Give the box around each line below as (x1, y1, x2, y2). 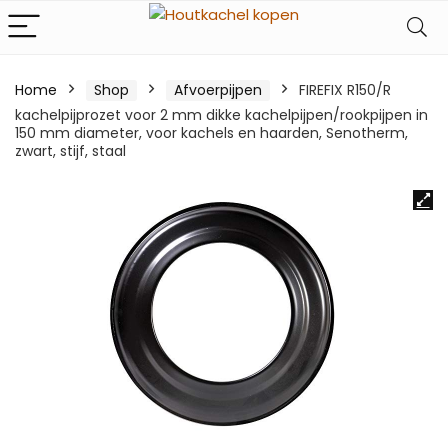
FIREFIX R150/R (299, 80, 391, 100)
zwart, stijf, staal (15, 141, 126, 161)
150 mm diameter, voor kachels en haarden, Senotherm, (15, 123, 408, 143)
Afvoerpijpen (174, 80, 262, 100)
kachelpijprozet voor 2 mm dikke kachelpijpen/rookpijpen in (15, 105, 428, 125)
